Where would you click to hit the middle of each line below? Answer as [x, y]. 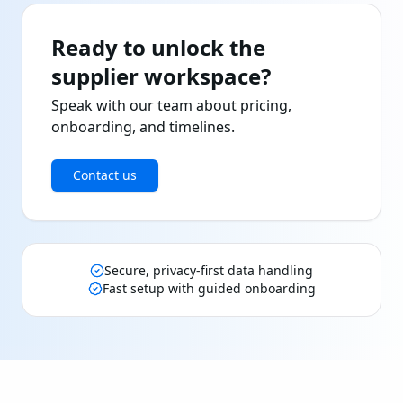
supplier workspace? [161, 76]
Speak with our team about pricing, [171, 105]
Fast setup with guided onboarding [209, 288]
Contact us [105, 175]
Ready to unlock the [158, 47]
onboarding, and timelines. [143, 127]
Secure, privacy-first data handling [209, 270]
